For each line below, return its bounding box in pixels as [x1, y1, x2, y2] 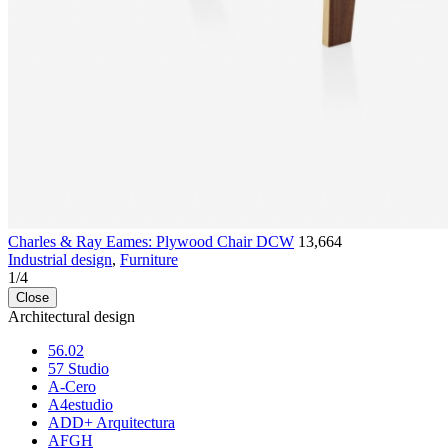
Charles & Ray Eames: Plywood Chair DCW [8, 233, 294, 251]
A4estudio [48, 396, 113, 414]
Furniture [120, 251, 178, 269]
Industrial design [8, 251, 112, 269]
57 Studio [48, 360, 109, 378]
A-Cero [48, 378, 96, 396]
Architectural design [8, 308, 135, 326]
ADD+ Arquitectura [48, 414, 175, 432]
